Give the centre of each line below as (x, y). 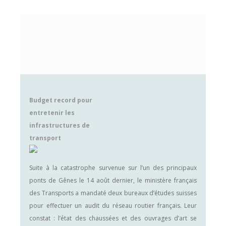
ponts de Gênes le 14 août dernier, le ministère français (113, 180)
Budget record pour (61, 100)
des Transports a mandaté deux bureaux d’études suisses (113, 193)
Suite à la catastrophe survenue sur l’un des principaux (113, 168)
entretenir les (52, 113)
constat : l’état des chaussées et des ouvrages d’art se (113, 218)
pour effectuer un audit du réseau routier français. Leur (113, 206)
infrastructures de (60, 125)
